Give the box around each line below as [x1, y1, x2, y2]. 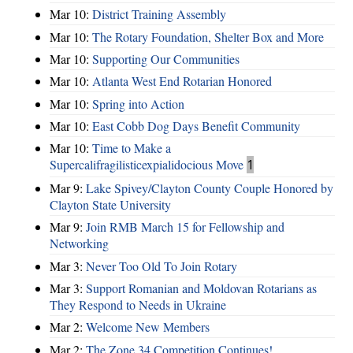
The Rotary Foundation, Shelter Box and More [92, 28, 324, 45]
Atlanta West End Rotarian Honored [92, 72, 272, 90]
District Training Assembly [92, 6, 226, 23]
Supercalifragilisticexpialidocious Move [50, 156, 243, 173]
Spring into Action [92, 95, 184, 112]
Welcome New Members [86, 318, 210, 336]
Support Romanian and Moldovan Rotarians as [86, 279, 317, 296]
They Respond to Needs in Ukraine [50, 295, 226, 313]
